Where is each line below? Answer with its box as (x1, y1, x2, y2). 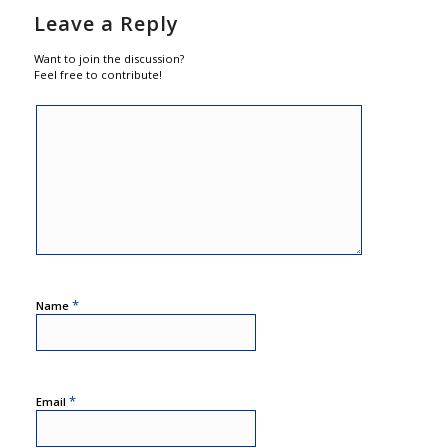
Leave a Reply (33, 10, 179, 38)
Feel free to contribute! (33, 67, 162, 83)
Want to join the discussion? (33, 51, 184, 67)
